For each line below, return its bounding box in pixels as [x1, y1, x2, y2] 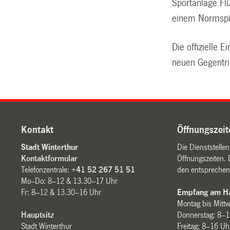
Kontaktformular [21, 154, 78, 163]
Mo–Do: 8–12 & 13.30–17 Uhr [21, 177, 118, 186]
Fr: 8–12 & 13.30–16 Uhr [21, 188, 102, 197]
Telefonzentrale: [21, 165, 72, 175]
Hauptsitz [21, 210, 54, 220]
